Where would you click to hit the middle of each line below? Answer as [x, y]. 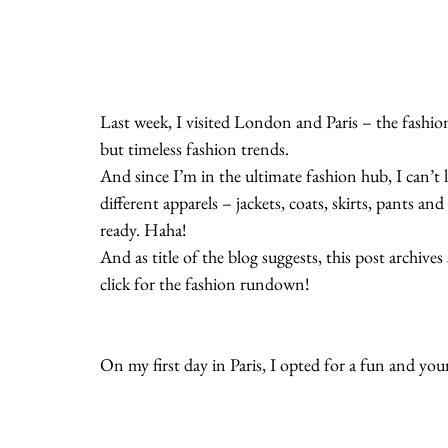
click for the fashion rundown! [205, 284]
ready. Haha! [143, 230]
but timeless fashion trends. [194, 149]
